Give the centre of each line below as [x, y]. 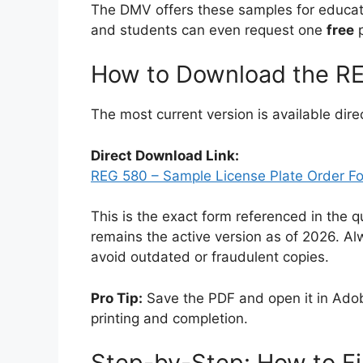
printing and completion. [169, 318]
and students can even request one [209, 30]
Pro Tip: [117, 298]
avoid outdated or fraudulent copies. [210, 257]
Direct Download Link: [165, 155]
